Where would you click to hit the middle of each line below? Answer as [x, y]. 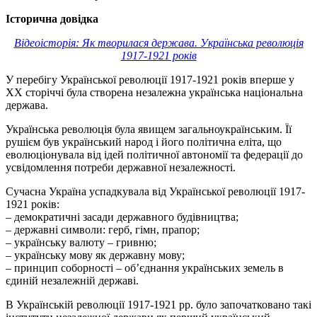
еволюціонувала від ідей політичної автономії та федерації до [154, 154]
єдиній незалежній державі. [72, 280]
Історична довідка [52, 18]
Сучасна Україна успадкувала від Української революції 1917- [155, 191]
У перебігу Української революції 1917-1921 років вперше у [150, 79]
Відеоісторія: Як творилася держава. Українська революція [158, 42]
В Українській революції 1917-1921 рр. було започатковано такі [158, 304]
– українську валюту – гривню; [81, 242]
